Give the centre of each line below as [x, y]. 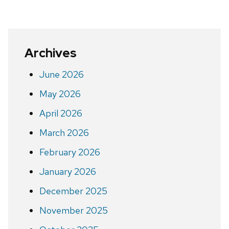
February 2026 [70, 152]
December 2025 [73, 191]
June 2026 [61, 74]
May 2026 [60, 94]
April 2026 [61, 113]
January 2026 [67, 171]
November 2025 [73, 210]
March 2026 [64, 132]
